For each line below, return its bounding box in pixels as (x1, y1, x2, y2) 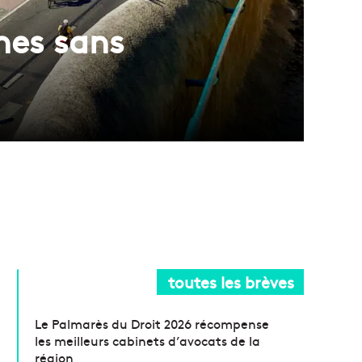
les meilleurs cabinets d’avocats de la (35, 330, 261, 349)
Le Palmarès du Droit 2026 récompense (35, 314, 270, 332)
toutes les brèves (168, 270, 294, 293)
